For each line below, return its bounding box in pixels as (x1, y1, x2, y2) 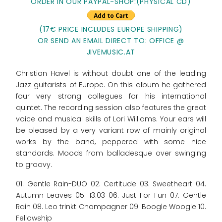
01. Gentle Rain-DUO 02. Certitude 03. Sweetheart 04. (16, 178, 206, 189)
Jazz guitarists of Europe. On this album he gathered (16, 79, 206, 90)
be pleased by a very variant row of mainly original (16, 125, 206, 135)
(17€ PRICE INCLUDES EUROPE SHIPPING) (39, 24, 183, 34)
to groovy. (16, 159, 52, 169)
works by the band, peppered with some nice (16, 136, 206, 147)
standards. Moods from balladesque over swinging (16, 148, 206, 158)
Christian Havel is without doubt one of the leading (16, 68, 206, 78)
